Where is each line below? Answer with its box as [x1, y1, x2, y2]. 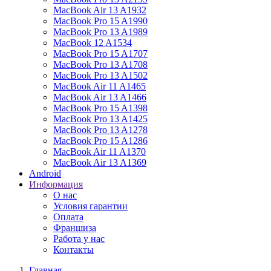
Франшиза [53, 223, 96, 233]
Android [29, 168, 61, 178]
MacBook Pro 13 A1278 [53, 125, 148, 135]
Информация [29, 179, 83, 189]
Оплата [53, 212, 83, 222]
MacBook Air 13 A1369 [53, 157, 146, 168]
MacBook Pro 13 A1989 [53, 27, 148, 37]
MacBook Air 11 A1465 [53, 81, 146, 91]
